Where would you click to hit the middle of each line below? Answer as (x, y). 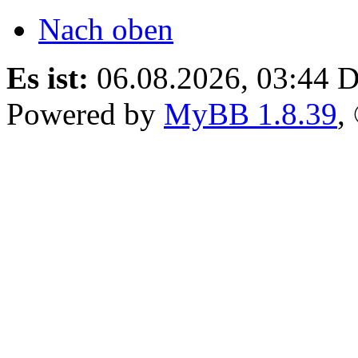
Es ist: (48, 78)
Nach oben (106, 29)
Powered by (85, 113)
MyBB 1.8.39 (251, 113)
